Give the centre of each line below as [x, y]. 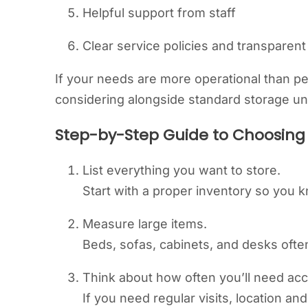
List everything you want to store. [181, 170]
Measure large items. [145, 224]
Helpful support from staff [159, 12]
